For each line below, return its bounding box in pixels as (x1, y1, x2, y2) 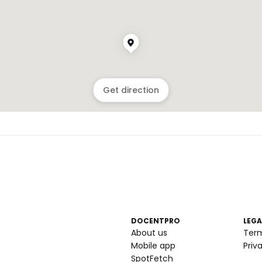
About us (131, 227, 167, 239)
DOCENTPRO (131, 216, 180, 226)
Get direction (103, 84, 159, 96)
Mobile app (131, 240, 175, 251)
